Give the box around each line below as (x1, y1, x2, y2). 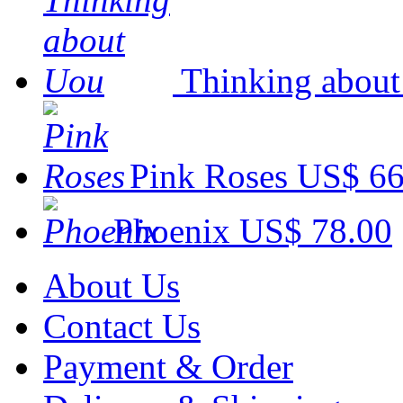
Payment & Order (43, 346, 293, 386)
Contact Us (43, 306, 201, 345)
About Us (43, 265, 180, 305)
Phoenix (113, 210, 230, 250)
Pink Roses (130, 156, 288, 195)
